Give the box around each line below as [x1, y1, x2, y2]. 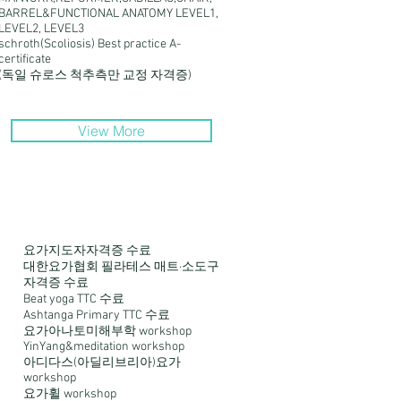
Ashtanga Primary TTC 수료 [23, 308, 170, 323]
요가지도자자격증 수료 [23, 243, 151, 259]
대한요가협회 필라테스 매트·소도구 [23, 260, 219, 275]
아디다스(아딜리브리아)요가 [23, 355, 181, 371]
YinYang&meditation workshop [23, 339, 184, 354]
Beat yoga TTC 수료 [23, 292, 124, 307]
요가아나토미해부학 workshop [23, 324, 192, 339]
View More [78, 122, 145, 140]
